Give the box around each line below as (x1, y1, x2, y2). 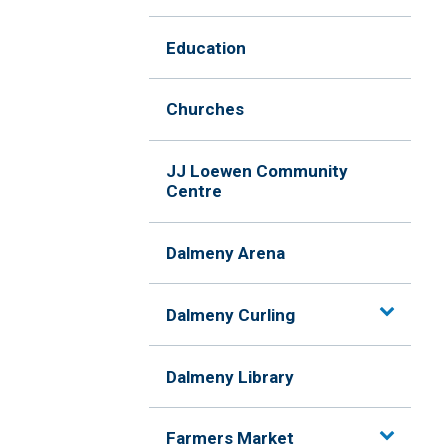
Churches (166, 99, 245, 120)
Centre (166, 181, 223, 202)
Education (166, 37, 247, 58)
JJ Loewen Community (166, 161, 349, 182)
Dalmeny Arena (166, 243, 286, 264)
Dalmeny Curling (166, 304, 296, 325)
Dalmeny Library (166, 366, 295, 387)
